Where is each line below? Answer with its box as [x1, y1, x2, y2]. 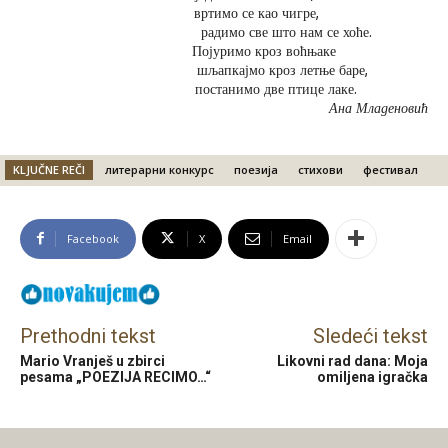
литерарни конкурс [105, 161, 214, 177]
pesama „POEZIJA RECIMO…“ [20, 368, 211, 385]
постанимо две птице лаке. [91, 80, 357, 100]
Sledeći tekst [312, 323, 428, 348]
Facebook [67, 230, 119, 246]
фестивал [363, 161, 418, 177]
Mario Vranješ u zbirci [20, 352, 165, 369]
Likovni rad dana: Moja [276, 352, 428, 369]
